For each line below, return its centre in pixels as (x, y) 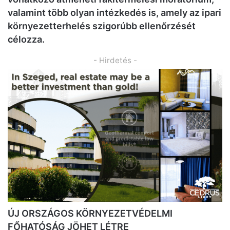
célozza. (26, 39)
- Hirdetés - (115, 60)
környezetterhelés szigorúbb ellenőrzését (102, 26)
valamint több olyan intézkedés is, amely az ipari (114, 12)
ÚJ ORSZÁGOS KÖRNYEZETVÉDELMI (90, 214)
